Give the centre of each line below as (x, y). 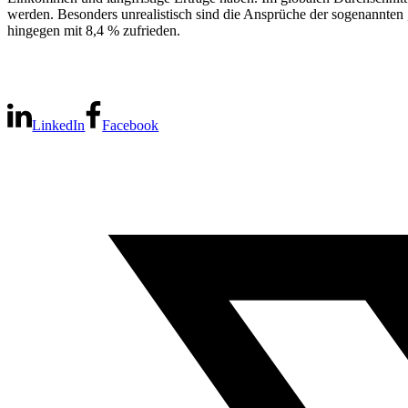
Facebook (131, 125)
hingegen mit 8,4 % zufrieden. (94, 30)
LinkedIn (59, 125)
